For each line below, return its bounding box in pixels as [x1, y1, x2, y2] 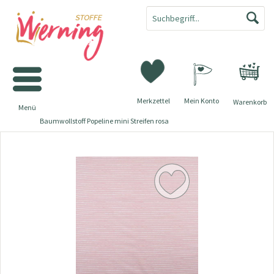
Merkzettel [137, 96, 170, 105]
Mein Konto [184, 96, 219, 105]
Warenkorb [232, 97, 267, 106]
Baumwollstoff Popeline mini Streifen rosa [40, 116, 169, 125]
